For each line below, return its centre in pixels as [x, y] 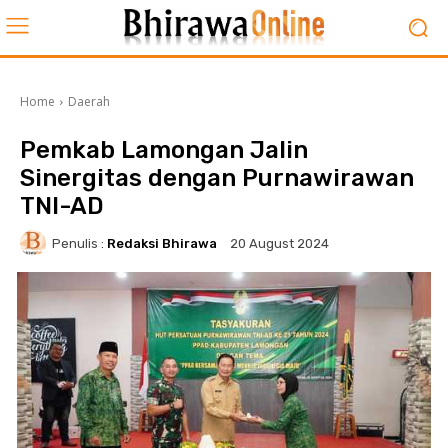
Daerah [89, 101]
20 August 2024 [279, 244]
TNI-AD [62, 206]
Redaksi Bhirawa [162, 243]
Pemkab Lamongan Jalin [164, 150]
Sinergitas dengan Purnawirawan [217, 178]
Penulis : [78, 243]
